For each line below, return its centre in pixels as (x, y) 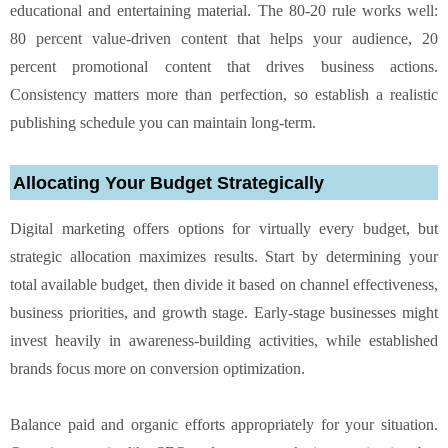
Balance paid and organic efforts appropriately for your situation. (224, 424)
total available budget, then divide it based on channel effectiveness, (224, 284)
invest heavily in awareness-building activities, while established (224, 340)
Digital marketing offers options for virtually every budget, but (224, 228)
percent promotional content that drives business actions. (224, 66)
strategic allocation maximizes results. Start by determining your (224, 256)
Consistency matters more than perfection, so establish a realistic (224, 94)
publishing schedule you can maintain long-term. (163, 122)
